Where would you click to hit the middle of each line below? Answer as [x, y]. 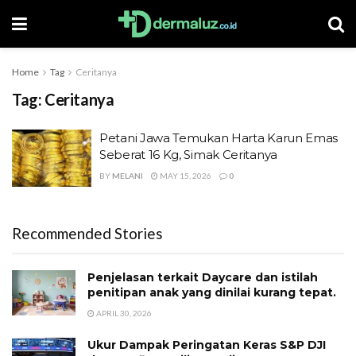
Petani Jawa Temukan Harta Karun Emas [219, 138]
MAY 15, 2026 [185, 176]
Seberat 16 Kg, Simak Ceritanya [188, 155]
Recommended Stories [87, 233]
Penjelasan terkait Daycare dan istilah [203, 277]
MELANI [128, 176]
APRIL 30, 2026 [123, 313]
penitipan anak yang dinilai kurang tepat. [212, 292]
